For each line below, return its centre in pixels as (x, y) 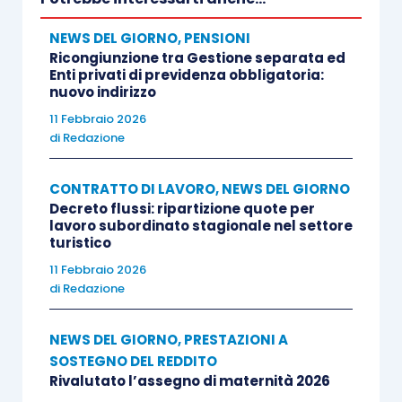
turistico (80, 243)
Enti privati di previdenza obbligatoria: (186, 75)
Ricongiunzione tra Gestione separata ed (197, 58)
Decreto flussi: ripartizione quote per (182, 209)
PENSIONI (217, 38)
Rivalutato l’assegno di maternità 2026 (189, 381)
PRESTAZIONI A (236, 340)
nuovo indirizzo (102, 92)
